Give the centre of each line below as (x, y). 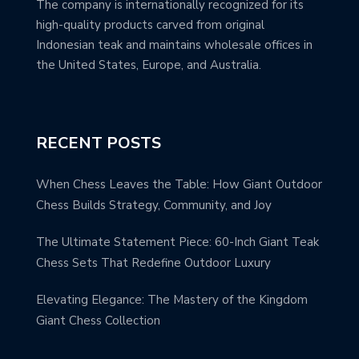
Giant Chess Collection (98, 321)
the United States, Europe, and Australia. (149, 65)
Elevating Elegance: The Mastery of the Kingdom (172, 300)
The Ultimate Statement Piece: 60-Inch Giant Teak (177, 242)
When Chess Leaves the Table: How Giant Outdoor (179, 185)
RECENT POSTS (99, 143)
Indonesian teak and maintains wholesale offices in (174, 44)
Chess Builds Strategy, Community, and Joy (154, 206)
